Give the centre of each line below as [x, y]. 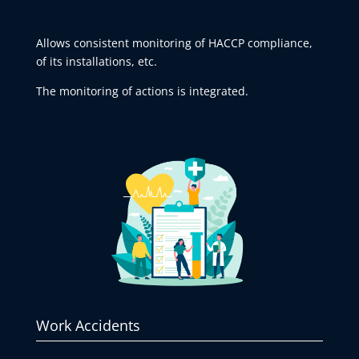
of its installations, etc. [96, 61]
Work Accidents [88, 326]
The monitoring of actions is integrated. [142, 91]
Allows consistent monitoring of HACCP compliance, [174, 42]
